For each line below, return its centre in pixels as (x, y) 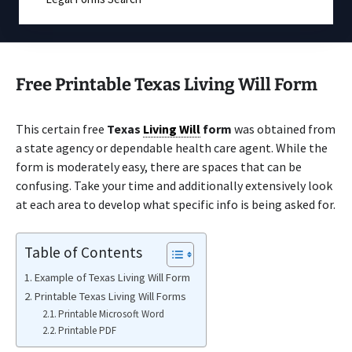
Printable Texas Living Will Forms (110, 296)
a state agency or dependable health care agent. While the (172, 148)
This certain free (61, 129)
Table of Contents (83, 252)
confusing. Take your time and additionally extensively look (174, 185)
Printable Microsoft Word (112, 314)
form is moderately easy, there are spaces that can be (159, 167)
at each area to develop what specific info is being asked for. (176, 204)
